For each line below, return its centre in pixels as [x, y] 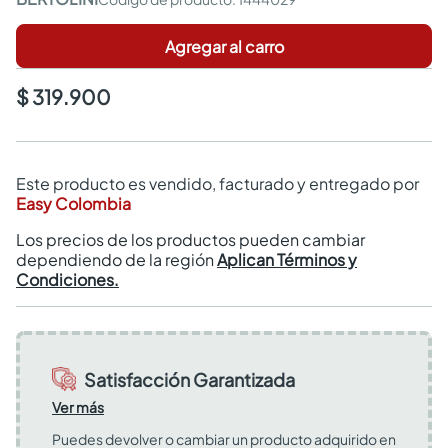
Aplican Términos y [287, 259]
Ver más [78, 407]
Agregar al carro [224, 46]
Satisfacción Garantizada [189, 379]
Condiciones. [67, 279]
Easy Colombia [73, 203]
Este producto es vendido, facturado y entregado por [217, 183]
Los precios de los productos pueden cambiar [190, 239]
